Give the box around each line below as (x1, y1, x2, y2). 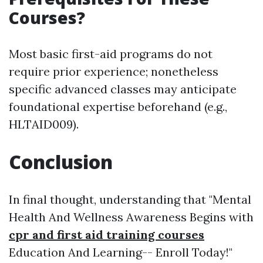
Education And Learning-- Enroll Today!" (9, 245, 232, 260)
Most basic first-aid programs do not (9, 46, 213, 62)
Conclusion (9, 149, 113, 175)
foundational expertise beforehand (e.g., (9, 99, 227, 114)
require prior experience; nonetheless (9, 64, 218, 79)
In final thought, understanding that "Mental (9, 192, 251, 207)
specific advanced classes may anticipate (9, 82, 237, 97)
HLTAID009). (9, 117, 79, 132)
